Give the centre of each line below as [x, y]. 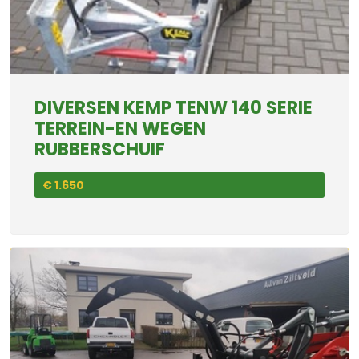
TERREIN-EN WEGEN [120, 129]
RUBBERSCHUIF [100, 149]
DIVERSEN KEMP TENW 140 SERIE [173, 108]
